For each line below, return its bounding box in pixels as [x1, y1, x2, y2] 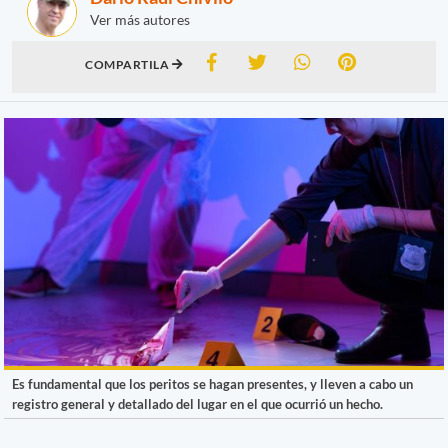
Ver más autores [90, 10, 190, 28]
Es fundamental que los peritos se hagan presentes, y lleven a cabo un [12, 375, 413, 392]
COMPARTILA [85, 56, 172, 72]
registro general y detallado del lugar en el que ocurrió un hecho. [12, 395, 383, 412]
